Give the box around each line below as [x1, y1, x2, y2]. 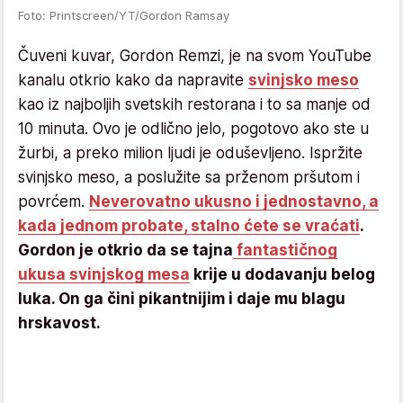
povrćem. [18, 193, 89, 211]
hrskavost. [18, 314, 104, 333]
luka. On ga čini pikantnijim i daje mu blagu [18, 290, 345, 309]
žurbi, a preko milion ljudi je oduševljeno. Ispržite [18, 144, 363, 163]
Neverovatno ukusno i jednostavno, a [89, 193, 379, 211]
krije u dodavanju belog [190, 265, 375, 284]
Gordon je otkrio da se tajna [18, 241, 233, 260]
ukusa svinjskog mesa [18, 265, 190, 284]
